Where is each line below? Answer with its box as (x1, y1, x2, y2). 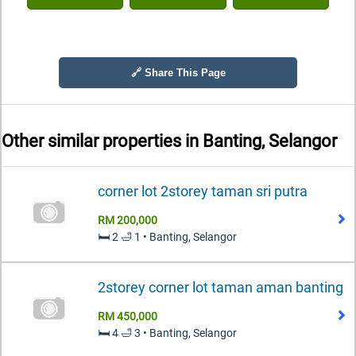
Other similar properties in (2, 131, 203, 152)
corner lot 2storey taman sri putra (98, 182, 308, 199)
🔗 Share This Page (130, 67, 226, 79)
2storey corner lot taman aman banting (98, 278, 343, 296)
